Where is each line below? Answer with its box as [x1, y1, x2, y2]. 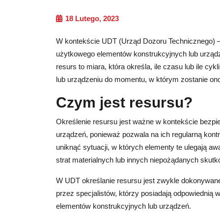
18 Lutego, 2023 [63, 14, 119, 23]
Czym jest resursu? [56, 94, 192, 110]
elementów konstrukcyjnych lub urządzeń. [56, 201, 191, 210]
